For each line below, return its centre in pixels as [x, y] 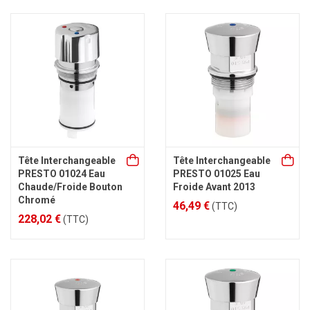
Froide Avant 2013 [214, 187]
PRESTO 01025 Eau [217, 174]
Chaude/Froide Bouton [70, 187]
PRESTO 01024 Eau [62, 174]
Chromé [37, 200]
